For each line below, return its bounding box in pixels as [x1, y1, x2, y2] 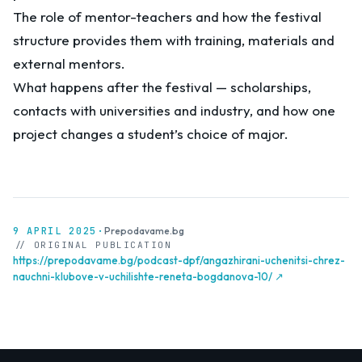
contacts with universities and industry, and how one [13, 102, 335, 119]
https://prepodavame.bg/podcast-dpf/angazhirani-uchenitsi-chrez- [13, 254, 345, 267]
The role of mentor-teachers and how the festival [13, 8, 322, 25]
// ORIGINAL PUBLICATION [13, 239, 172, 250]
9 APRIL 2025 [13, 225, 98, 238]
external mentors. [13, 55, 125, 72]
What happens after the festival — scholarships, [13, 78, 311, 95]
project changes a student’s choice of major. [13, 125, 288, 142]
